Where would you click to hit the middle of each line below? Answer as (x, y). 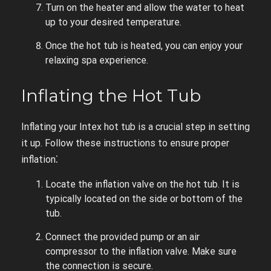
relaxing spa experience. (97, 60)
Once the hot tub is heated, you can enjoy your (144, 46)
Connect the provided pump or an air (122, 237)
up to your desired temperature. (113, 22)
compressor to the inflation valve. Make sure (141, 251)
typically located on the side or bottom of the (144, 199)
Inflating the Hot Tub (111, 96)
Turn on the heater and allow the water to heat (145, 8)
